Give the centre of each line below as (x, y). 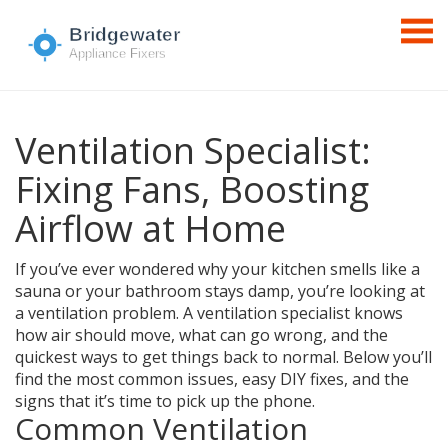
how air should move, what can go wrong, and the (201, 335)
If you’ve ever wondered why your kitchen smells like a (217, 269)
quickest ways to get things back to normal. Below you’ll (223, 357)
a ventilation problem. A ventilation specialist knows (209, 313)
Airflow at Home (150, 228)
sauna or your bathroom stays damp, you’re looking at (220, 291)
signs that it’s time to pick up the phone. (165, 401)
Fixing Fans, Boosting (192, 189)
